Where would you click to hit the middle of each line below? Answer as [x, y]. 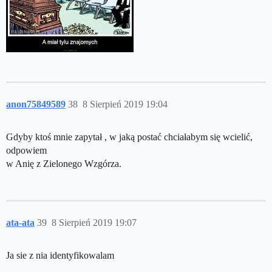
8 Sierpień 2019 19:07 [94, 223]
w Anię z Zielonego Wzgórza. [64, 164]
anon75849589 [36, 104]
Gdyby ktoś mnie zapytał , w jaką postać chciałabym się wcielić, [129, 137]
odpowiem [26, 150]
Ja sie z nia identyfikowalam [60, 255]
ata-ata [20, 223]
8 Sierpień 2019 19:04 [125, 104]
